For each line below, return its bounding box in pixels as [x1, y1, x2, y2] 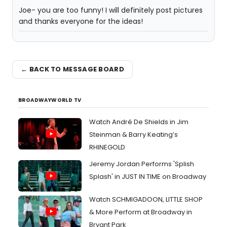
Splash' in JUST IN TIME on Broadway [89, 171, 206, 181]
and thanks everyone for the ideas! [19, 16, 143, 26]
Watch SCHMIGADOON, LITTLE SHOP [89, 195, 203, 205]
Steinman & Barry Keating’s [89, 129, 178, 139]
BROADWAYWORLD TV [18, 96, 82, 104]
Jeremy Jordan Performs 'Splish [89, 159, 194, 169]
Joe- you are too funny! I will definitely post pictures [19, 5, 203, 15]
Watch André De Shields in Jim [89, 117, 188, 127]
